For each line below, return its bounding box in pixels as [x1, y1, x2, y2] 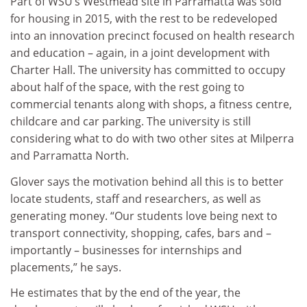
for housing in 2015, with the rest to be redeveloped [10, 11, 278, 27]
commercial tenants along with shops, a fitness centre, [10, 97, 292, 112]
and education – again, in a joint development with [10, 45, 270, 61]
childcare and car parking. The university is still [10, 114, 251, 130]
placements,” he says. [10, 259, 121, 275]
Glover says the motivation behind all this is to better [10, 173, 284, 189]
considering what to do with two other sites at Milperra [10, 131, 294, 147]
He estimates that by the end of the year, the [10, 285, 241, 301]
